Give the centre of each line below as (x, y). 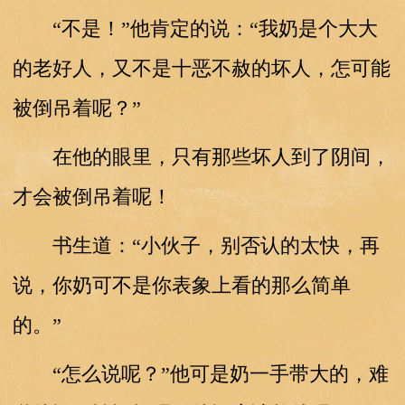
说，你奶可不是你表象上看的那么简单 (181, 285)
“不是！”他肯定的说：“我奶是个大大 (195, 28)
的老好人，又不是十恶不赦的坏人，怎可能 (201, 68)
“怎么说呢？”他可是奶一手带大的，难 (200, 373)
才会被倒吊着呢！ (92, 196)
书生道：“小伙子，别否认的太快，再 (196, 245)
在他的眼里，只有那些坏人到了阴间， (201, 156)
